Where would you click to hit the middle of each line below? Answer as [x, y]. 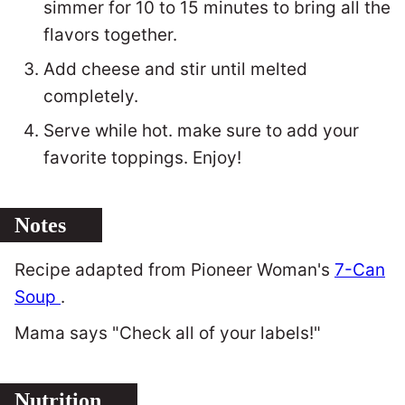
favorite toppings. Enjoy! [142, 157]
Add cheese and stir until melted [175, 69]
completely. [91, 96]
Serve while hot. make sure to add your [201, 130]
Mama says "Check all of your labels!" [168, 333]
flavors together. [110, 34]
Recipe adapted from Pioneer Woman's [174, 269]
